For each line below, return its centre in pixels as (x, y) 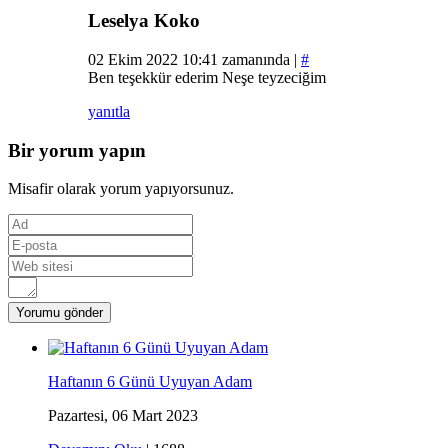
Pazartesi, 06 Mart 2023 (123, 416)
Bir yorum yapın (77, 150)
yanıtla (109, 111)
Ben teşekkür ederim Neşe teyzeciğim (207, 77)
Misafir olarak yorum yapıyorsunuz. (121, 189)
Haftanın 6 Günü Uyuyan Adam (150, 382)
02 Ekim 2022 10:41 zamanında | (194, 59)
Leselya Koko (144, 21)
